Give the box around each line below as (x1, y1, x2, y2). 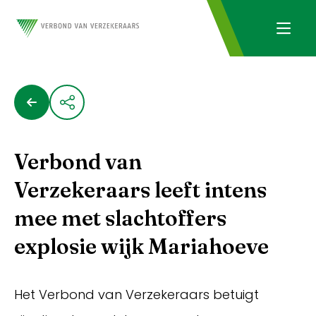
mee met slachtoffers (14, 205, 226, 231)
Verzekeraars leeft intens (14, 177, 267, 203)
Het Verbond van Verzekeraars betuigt (14, 286, 259, 303)
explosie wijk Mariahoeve (14, 233, 269, 260)
